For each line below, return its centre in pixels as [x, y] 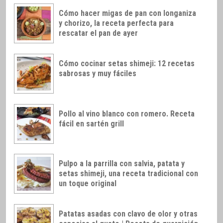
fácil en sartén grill [91, 123]
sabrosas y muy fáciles [98, 73]
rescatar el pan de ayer [98, 33]
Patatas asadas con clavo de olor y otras [128, 214]
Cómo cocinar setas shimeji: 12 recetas [127, 63]
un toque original [88, 184]
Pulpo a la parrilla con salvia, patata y [122, 164]
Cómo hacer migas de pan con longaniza [127, 13]
